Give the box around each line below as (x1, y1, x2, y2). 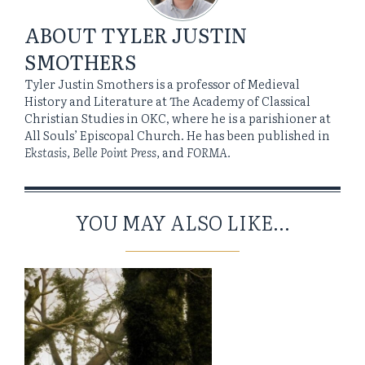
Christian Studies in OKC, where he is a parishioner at (24, 108, 331, 126)
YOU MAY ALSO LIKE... (75, 208, 290, 237)
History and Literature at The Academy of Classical (24, 91, 310, 109)
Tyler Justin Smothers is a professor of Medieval (24, 74, 300, 92)
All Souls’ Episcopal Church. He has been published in (24, 125, 330, 143)
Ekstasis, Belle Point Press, (24, 143, 160, 161)
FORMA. (187, 143, 231, 161)
